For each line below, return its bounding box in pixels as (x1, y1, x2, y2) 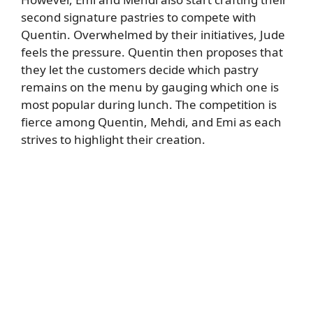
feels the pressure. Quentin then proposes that (21, 44, 283, 61)
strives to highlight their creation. (21, 131, 205, 148)
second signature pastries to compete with (21, 9, 256, 26)
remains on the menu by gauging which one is (21, 79, 279, 96)
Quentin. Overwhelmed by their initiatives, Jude (21, 27, 285, 43)
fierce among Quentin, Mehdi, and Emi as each (21, 114, 282, 131)
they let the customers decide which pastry (21, 61, 259, 78)
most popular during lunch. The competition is (21, 96, 277, 113)
